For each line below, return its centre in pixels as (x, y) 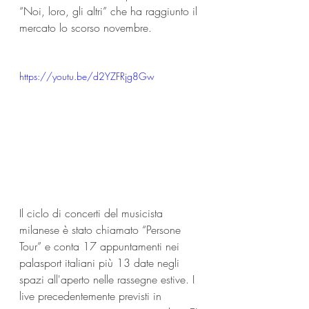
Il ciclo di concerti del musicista (93, 213)
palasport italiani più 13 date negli (101, 262)
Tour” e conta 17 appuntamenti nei (101, 246)
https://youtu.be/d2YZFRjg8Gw (87, 76)
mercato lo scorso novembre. (86, 28)
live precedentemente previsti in (92, 296)
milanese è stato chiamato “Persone (102, 229)
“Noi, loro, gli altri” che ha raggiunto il (110, 11)
